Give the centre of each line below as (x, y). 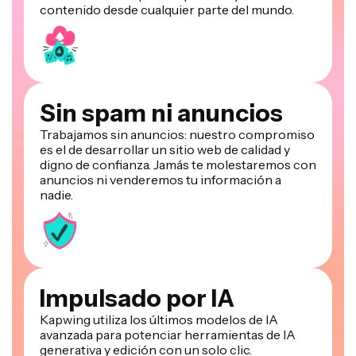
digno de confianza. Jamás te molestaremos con (178, 165)
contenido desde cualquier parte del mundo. (167, 10)
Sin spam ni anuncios (161, 114)
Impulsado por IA (137, 299)
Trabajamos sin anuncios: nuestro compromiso (177, 135)
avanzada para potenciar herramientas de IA (168, 335)
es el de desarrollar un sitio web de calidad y (165, 150)
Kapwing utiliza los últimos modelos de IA (159, 320)
